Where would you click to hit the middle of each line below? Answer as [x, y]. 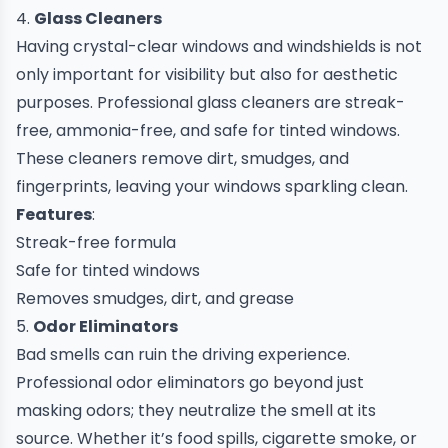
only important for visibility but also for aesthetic [207, 74]
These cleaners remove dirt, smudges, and [182, 158]
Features [54, 214]
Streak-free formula [96, 242]
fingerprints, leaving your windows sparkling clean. [212, 186]
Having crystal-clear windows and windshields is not [219, 46]
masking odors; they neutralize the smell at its [196, 410]
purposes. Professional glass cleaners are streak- [210, 102]
